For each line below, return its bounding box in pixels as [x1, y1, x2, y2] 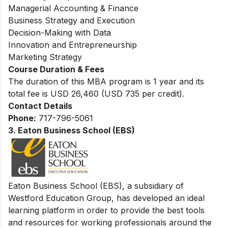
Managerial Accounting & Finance [8, 3, 138, 13]
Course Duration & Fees [8, 64, 104, 74]
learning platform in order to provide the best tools [8, 205, 205, 216]
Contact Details [8, 100, 72, 111]
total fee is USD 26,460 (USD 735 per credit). [8, 88, 184, 99]
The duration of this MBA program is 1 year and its [8, 76, 204, 87]
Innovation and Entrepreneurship [8, 39, 137, 50]
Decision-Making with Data [8, 27, 111, 38]
